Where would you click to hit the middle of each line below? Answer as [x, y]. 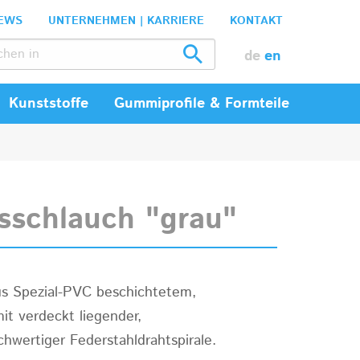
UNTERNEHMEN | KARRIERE [126, 21]
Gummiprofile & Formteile [202, 104]
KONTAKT [256, 21]
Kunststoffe [49, 104]
